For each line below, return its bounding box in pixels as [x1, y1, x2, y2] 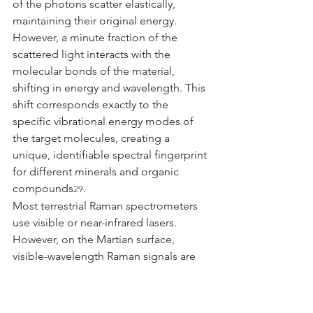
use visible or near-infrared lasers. [13, 215, 180, 229]
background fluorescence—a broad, [13, 282, 196, 296]
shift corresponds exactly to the [13, 97, 171, 111]
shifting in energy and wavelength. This [13, 80, 208, 94]
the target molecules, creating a [13, 131, 173, 145]
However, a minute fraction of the [13, 30, 180, 44]
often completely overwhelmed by [13, 265, 186, 279]
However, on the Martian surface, [13, 232, 177, 246]
